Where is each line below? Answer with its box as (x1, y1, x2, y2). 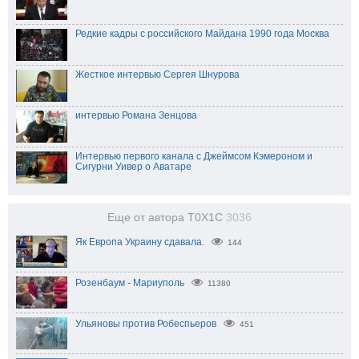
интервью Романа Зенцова (75, 110, 197, 122)
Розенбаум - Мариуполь (75, 277, 184, 289)
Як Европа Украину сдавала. (75, 236, 204, 248)
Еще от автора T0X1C (107, 212, 226, 224)
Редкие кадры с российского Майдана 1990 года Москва (75, 28, 329, 40)
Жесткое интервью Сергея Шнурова (75, 69, 240, 81)
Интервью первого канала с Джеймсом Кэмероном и (75, 151, 313, 163)
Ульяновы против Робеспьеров (75, 318, 216, 330)
